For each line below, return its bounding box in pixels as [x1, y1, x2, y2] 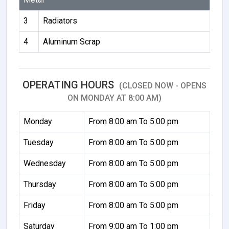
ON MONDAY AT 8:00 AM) [67, 93, 162, 103]
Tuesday [24, 137, 54, 147]
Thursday [24, 179, 56, 189]
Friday [24, 200, 45, 210]
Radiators [43, 15, 77, 26]
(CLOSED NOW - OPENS [119, 80, 207, 90]
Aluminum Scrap [43, 36, 100, 47]
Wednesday [24, 158, 66, 168]
